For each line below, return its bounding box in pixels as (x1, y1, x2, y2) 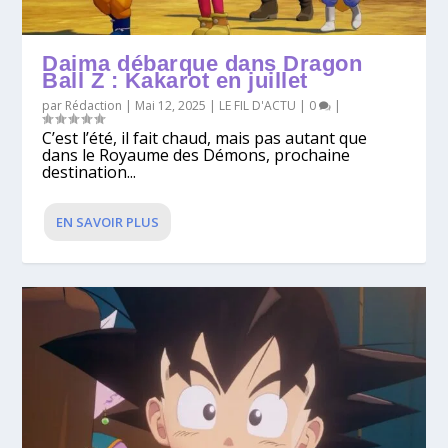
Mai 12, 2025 (135, 96, 207, 114)
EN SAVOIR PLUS (56, 212, 160, 231)
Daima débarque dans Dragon (42, 50, 363, 76)
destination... (42, 160, 137, 183)
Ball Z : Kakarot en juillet (42, 67, 308, 93)
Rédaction (65, 96, 123, 114)
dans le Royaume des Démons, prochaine (42, 143, 351, 166)
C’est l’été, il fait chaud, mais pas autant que (42, 126, 368, 149)
